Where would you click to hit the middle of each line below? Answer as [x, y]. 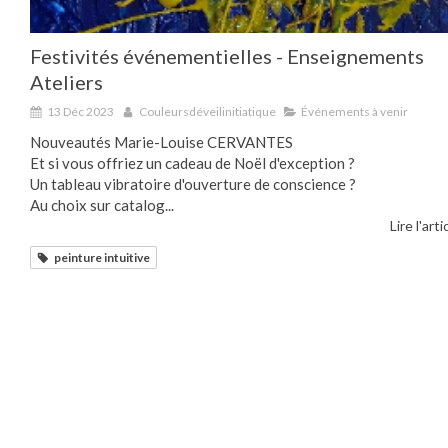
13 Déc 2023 [80, 111]
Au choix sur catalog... [102, 204]
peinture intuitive [102, 257]
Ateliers [66, 81]
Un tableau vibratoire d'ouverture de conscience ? [194, 183]
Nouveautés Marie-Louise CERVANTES [161, 141]
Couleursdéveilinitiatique [207, 111]
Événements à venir [354, 111]
